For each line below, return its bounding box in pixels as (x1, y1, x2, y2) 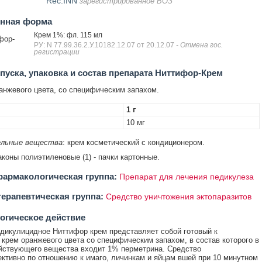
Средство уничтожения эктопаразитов (105, 192, 251, 201)
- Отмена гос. (175, 41, 223, 49)
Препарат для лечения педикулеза (119, 172, 254, 181)
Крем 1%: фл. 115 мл (33, 31, 102, 39)
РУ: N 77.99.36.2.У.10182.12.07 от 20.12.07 (33, 41, 176, 49)
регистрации (33, 48, 80, 56)
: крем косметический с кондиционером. (62, 138, 205, 147)
